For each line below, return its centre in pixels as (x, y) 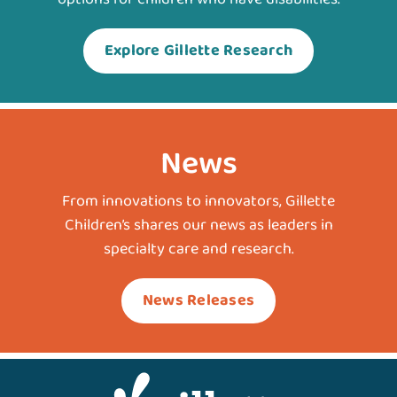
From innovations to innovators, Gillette (198, 201)
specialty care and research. (198, 249)
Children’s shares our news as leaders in (198, 225)
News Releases (198, 300)
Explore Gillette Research (198, 51)
